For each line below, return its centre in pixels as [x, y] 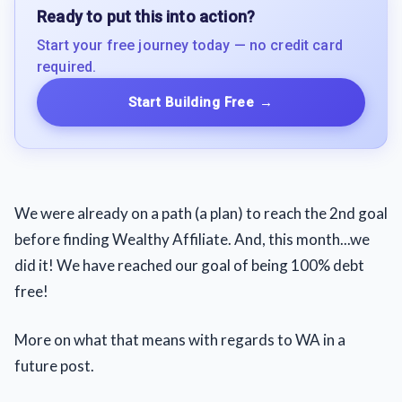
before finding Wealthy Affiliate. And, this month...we [192, 239]
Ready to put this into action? [146, 16]
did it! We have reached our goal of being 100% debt [189, 265]
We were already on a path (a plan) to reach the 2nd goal [201, 213]
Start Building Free [192, 102]
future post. [54, 366]
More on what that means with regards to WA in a [180, 340]
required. [67, 66]
